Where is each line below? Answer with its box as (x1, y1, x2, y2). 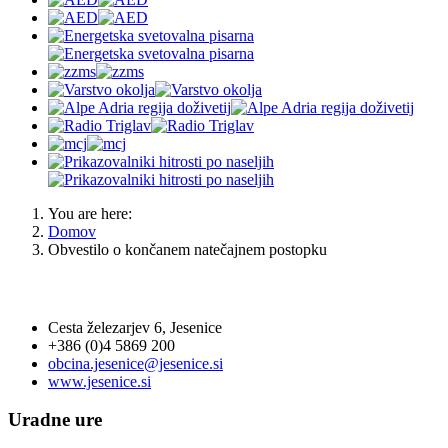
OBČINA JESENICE (8, 277, 184, 299)
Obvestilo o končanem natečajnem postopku (48, 241, 327, 259)
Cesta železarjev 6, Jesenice (48, 318, 222, 336)
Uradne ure (8, 409, 102, 431)
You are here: (48, 205, 140, 223)
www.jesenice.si (48, 372, 151, 390)
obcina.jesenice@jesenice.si (48, 354, 223, 372)
